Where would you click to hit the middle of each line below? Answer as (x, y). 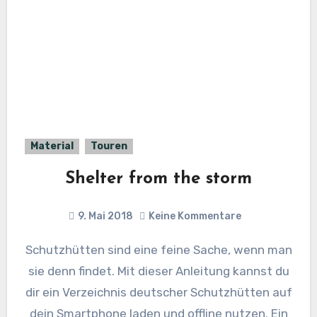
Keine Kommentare (195, 217)
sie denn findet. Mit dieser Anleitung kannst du (158, 271)
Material (52, 146)
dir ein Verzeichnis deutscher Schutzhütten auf (158, 293)
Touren (109, 146)
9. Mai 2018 (105, 217)
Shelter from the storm (158, 179)
